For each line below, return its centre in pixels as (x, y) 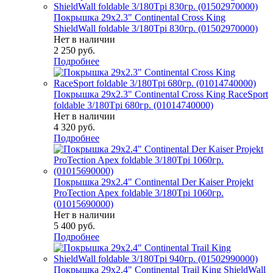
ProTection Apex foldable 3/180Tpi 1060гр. (139, 193)
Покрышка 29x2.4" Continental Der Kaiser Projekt (154, 182)
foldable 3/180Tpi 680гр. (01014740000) (133, 105)
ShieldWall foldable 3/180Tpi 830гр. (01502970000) (156, 29)
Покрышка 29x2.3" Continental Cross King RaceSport (161, 94)
